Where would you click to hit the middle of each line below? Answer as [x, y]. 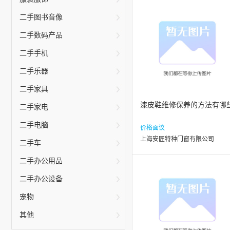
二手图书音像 [41, 17]
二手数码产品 [41, 35]
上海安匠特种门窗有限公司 [177, 139]
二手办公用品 [41, 161]
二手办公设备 [41, 179]
